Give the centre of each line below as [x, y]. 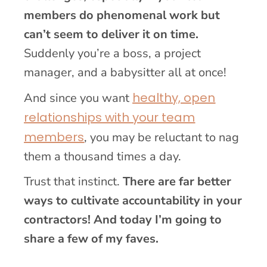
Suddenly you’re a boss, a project [113, 53]
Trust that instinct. [74, 181]
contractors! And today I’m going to [123, 219]
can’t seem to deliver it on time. [111, 34]
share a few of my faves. [91, 238]
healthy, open [174, 97]
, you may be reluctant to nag [162, 137]
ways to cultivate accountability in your [133, 200]
